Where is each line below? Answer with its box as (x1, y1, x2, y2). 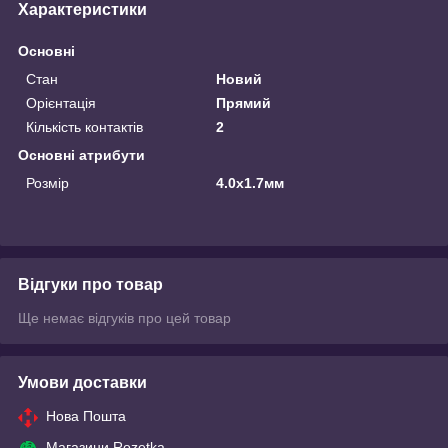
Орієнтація (26, 94, 96, 111)
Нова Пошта (46, 407, 126, 424)
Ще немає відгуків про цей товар (18, 309, 231, 326)
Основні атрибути (18, 146, 145, 163)
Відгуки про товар (18, 275, 163, 293)
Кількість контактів (26, 118, 143, 135)
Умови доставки (18, 373, 147, 391)
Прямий (216, 94, 272, 111)
